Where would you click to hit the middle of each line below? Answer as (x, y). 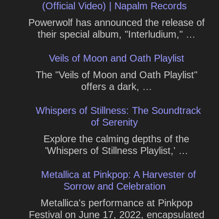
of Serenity (114, 122)
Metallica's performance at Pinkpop (116, 203)
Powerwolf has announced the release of (116, 22)
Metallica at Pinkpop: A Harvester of (118, 174)
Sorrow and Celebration (114, 186)
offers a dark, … (116, 86)
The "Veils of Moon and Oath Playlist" (116, 75)
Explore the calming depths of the (116, 139)
